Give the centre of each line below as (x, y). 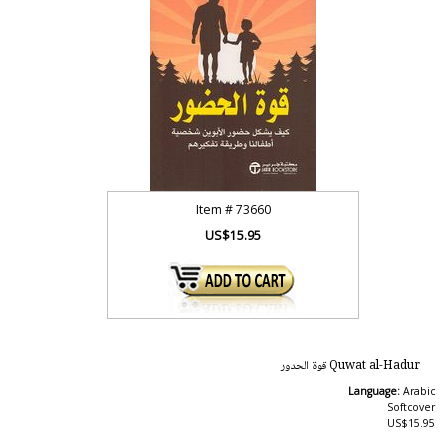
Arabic (418, 391)
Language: (375, 391)
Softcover (410, 407)
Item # (215, 209)
